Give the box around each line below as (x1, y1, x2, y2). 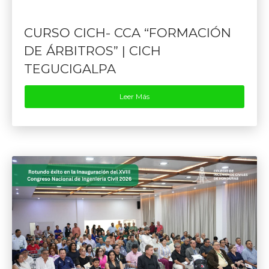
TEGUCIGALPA (24, 61, 116, 77)
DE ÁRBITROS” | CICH (24, 43, 161, 59)
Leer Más (119, 92, 150, 101)
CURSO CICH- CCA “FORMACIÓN (24, 25, 231, 41)
